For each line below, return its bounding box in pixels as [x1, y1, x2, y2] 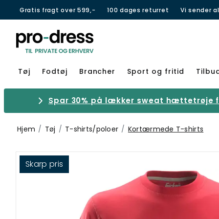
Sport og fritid [127, 66, 184, 76]
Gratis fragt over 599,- [20, 5, 96, 14]
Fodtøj [42, 66, 67, 76]
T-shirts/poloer [65, 124, 119, 134]
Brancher [79, 66, 116, 76]
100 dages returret [107, 5, 169, 14]
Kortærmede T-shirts [128, 124, 204, 134]
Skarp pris [25, 158, 64, 170]
